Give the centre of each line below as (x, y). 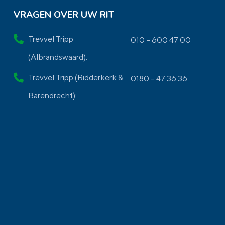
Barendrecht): (53, 96)
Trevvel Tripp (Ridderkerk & (76, 78)
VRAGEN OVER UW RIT (64, 15)
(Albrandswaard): (58, 57)
